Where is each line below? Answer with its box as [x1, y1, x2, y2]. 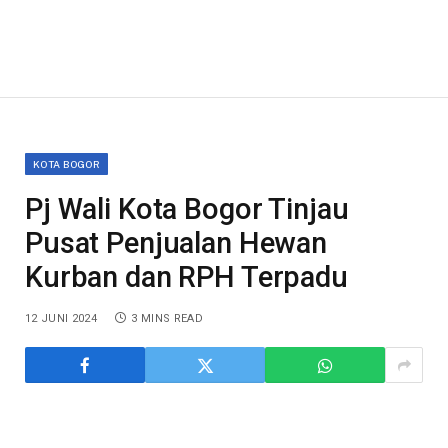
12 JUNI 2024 [25, 312, 97, 326]
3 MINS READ [131, 312, 203, 326]
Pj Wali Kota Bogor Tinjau [25, 192, 349, 227]
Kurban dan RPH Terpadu [25, 260, 348, 295]
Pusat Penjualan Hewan [25, 226, 327, 261]
